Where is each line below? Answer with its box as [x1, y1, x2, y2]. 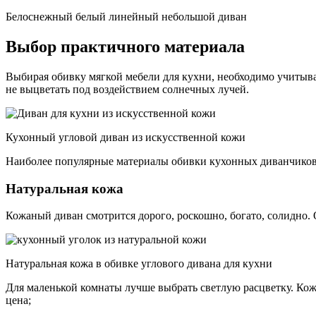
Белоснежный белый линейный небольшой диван [6, 11, 247, 23]
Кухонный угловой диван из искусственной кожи [6, 130, 245, 143]
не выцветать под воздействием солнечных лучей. [6, 83, 249, 95]
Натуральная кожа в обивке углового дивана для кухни [6, 257, 272, 270]
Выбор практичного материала [6, 37, 245, 56]
